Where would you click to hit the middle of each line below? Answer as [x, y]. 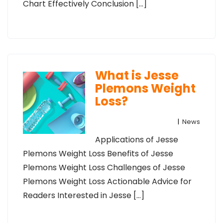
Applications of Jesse [136, 140]
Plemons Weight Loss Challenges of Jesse [104, 167]
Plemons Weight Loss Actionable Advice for [107, 181]
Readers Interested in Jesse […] [84, 195]
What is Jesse [137, 75]
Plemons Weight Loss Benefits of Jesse [98, 154]
